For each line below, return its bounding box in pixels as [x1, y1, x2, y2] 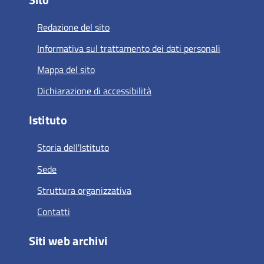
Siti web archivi [28, 232, 108, 250]
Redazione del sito [37, 19, 110, 34]
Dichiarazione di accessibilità [37, 84, 151, 98]
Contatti [37, 204, 70, 219]
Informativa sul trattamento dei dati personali [37, 41, 220, 55]
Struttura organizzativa [37, 183, 131, 197]
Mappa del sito [37, 62, 95, 77]
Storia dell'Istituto [37, 140, 109, 155]
